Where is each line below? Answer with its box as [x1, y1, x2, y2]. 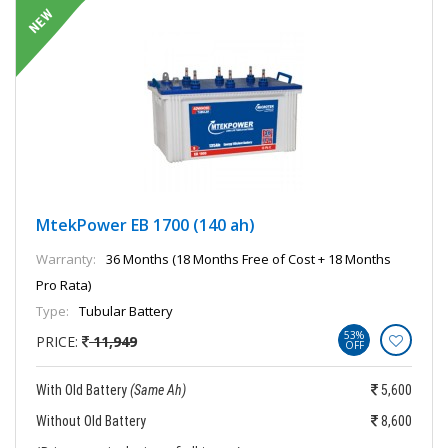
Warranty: [36, 250, 96, 269]
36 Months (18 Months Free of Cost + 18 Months [106, 250, 391, 269]
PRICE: [36, 332, 82, 352]
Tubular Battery [79, 302, 173, 321]
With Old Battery [36, 382, 130, 399]
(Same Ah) [130, 382, 186, 399]
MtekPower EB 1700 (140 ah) [36, 214, 255, 237]
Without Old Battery [36, 413, 146, 430]
